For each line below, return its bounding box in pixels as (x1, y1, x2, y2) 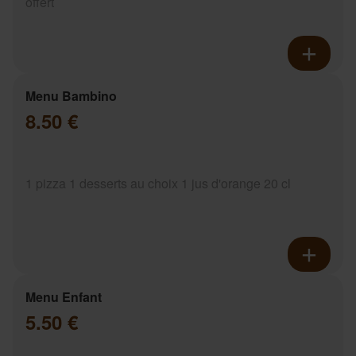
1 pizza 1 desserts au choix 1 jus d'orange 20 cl (25, 174, 291, 193)
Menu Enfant (25, 288, 102, 307)
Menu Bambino (25, 87, 117, 106)
